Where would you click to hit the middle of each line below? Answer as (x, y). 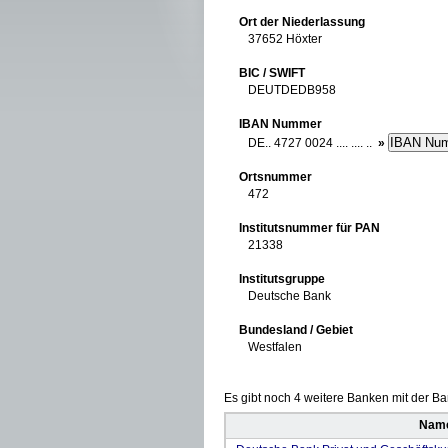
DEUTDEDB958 (287, 90)
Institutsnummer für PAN (309, 228)
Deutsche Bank (285, 296)
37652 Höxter (280, 39)
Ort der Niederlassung (302, 22)
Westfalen (270, 347)
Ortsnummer (275, 177)
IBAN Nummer (280, 124)
